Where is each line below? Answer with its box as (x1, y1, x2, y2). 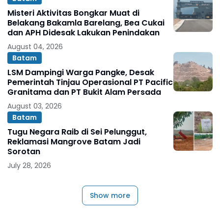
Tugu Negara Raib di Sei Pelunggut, (7, 126, 147, 138)
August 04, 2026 (7, 42, 63, 52)
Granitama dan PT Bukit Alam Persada (7, 86, 161, 98)
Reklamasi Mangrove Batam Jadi (7, 136, 140, 148)
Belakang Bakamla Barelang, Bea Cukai (7, 17, 165, 29)
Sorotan (7, 146, 40, 158)
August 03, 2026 (7, 101, 62, 111)
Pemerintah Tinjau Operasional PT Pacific (7, 77, 173, 88)
